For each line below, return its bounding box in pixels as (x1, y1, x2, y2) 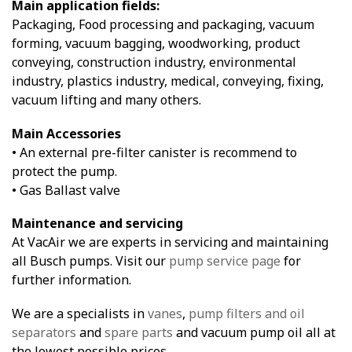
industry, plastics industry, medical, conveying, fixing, (12, 71, 324, 90)
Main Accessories (12, 124, 121, 142)
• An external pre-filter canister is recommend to (12, 143, 297, 161)
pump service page (169, 252, 280, 270)
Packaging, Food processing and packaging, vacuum (12, 15, 314, 33)
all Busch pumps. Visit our (12, 252, 169, 270)
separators (12, 323, 76, 341)
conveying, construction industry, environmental (12, 53, 296, 71)
